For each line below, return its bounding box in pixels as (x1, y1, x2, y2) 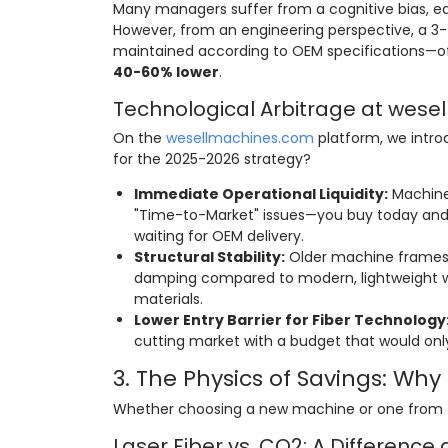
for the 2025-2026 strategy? (112, 148, 311, 169)
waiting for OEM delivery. (133, 225, 304, 246)
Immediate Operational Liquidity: (133, 183, 388, 204)
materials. (133, 288, 203, 309)
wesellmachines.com (165, 127, 314, 148)
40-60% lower (112, 61, 219, 82)
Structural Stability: (133, 246, 285, 267)
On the (112, 127, 166, 148)
